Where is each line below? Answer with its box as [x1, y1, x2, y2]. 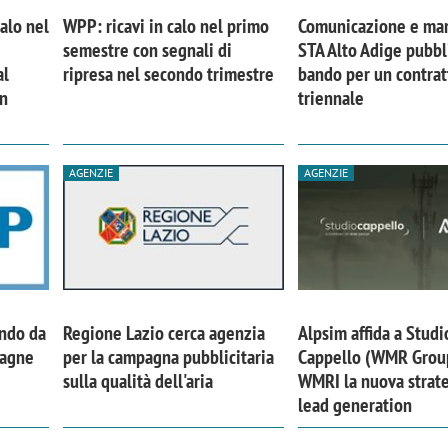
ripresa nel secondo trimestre [62, 60, 274, 87]
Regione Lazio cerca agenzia [62, 320, 265, 347]
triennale [298, 84, 365, 111]
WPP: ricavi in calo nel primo [62, 12, 269, 39]
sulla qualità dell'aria [62, 368, 213, 395]
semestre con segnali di [62, 36, 232, 63]
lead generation [298, 392, 413, 419]
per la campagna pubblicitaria [62, 344, 274, 371]
